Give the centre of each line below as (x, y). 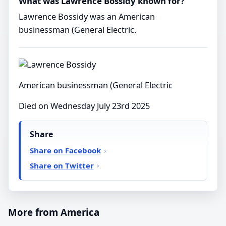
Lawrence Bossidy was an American (87, 17)
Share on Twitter (62, 166)
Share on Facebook (65, 151)
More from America (54, 212)
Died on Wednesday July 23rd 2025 (84, 106)
